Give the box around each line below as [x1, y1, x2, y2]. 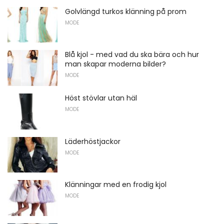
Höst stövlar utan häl [65, 93, 137, 103]
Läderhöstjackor [65, 136, 120, 146]
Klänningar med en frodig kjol [65, 179, 166, 190]
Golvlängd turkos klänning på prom [65, 6, 186, 16]
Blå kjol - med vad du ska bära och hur [65, 49, 199, 60]
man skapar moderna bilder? [65, 59, 166, 69]
